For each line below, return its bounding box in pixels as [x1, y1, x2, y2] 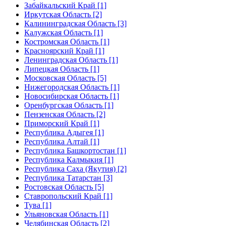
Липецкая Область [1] [24, 64, 99, 73]
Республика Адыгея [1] [24, 128, 104, 137]
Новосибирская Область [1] [24, 91, 119, 100]
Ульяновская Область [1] [24, 209, 108, 218]
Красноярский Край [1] [24, 46, 104, 55]
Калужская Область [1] [24, 28, 103, 37]
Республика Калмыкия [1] [24, 155, 114, 164]
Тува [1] [24, 200, 51, 209]
